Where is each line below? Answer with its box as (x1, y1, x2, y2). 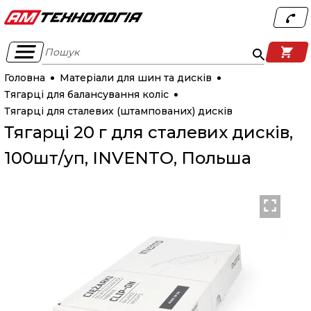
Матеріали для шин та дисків (59, 72, 212, 84)
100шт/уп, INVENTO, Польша (3, 148, 251, 168)
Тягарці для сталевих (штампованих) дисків (3, 105, 233, 117)
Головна (3, 72, 45, 84)
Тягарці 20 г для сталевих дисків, (3, 122, 293, 142)
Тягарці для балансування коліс (3, 88, 169, 101)
